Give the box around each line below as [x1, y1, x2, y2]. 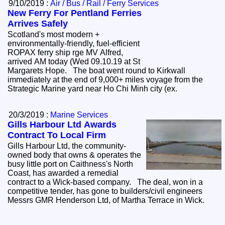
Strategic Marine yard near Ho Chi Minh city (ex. [8, 84, 182, 93]
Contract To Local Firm [8, 130, 106, 141]
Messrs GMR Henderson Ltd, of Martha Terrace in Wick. [8, 196, 209, 205]
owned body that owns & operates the [8, 151, 142, 160]
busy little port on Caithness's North [8, 160, 134, 169]
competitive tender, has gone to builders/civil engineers [8, 187, 203, 196]
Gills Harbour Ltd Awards [8, 120, 117, 130]
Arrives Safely [8, 19, 68, 29]
